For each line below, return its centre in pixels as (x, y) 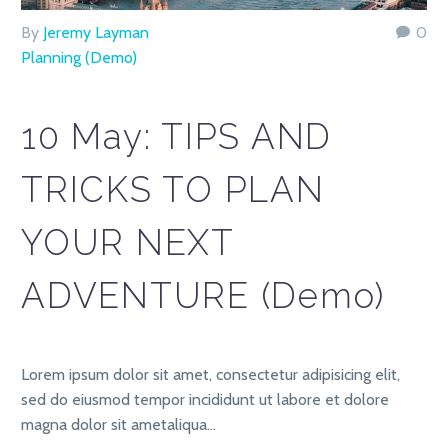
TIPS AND (246, 136)
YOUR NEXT (127, 242)
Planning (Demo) (79, 58)
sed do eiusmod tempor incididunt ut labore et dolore (205, 399)
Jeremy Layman (96, 33)
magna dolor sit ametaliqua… (118, 424)
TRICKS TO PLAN (173, 189)
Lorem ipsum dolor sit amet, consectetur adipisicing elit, (210, 374)
